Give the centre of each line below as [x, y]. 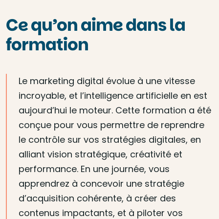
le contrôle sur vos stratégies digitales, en [110, 140]
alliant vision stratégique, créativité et [100, 154]
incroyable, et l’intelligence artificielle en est [113, 96]
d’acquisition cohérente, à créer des [97, 198]
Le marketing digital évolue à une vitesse [107, 81]
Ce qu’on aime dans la [96, 25]
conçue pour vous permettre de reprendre [111, 125]
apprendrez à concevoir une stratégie [101, 184]
